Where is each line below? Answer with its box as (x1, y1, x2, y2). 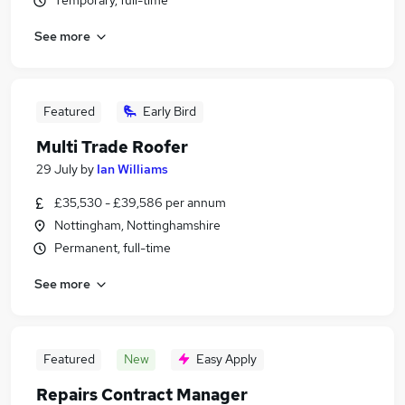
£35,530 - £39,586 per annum (54, 194, 226, 211)
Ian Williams (97, 161, 168, 177)
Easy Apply (196, 351, 257, 367)
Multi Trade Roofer (36, 137, 188, 157)
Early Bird (143, 103, 196, 119)
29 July (36, 161, 78, 177)
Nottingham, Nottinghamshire (54, 217, 221, 233)
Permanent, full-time (54, 240, 171, 256)
